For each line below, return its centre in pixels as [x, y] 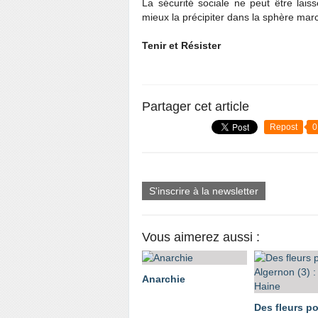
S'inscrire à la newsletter [204, 191]
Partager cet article [196, 106]
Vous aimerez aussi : [201, 237]
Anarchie [164, 279]
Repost [284, 127]
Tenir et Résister [181, 45]
